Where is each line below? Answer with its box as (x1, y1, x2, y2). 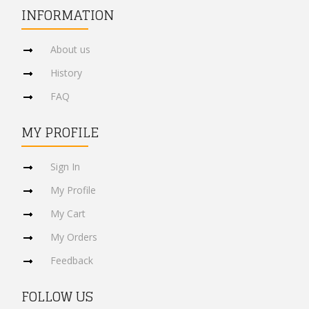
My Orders (50, 230, 97, 243)
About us (50, 43, 90, 57)
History (50, 66, 82, 80)
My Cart (50, 206, 86, 220)
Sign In (50, 159, 80, 173)
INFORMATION (21, 3, 114, 28)
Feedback (50, 253, 93, 267)
